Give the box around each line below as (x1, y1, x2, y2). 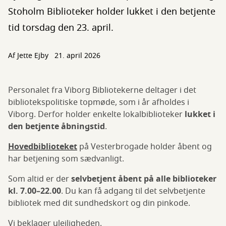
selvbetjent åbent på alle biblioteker (71, 173, 216, 185)
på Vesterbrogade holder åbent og (79, 141, 212, 153)
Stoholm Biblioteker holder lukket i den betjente (8, 5, 215, 18)
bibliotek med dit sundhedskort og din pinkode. (8, 197, 190, 209)
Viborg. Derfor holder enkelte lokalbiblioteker (8, 108, 185, 121)
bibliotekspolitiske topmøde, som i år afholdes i (8, 96, 189, 108)
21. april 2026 (54, 50, 100, 61)
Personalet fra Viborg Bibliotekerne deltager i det (8, 84, 196, 96)
